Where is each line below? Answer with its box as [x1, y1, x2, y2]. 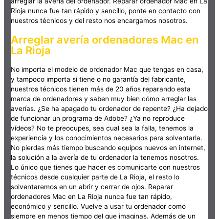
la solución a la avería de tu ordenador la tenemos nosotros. [11, 153, 199, 162]
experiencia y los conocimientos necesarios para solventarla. [11, 134, 203, 142]
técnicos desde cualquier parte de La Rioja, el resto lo [11, 173, 180, 181]
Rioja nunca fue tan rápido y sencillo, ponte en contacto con [11, 6, 201, 15]
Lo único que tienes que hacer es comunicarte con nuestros [11, 163, 200, 172]
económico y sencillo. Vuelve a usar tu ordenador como [11, 202, 186, 211]
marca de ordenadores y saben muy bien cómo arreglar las [11, 95, 197, 103]
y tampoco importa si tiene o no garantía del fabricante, [11, 75, 186, 84]
